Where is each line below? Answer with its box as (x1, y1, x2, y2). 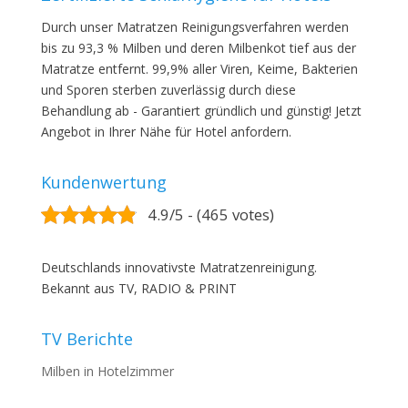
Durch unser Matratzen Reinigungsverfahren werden (40, 18, 349, 36)
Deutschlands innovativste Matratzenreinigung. (40, 259, 317, 276)
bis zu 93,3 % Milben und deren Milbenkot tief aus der (40, 39, 356, 56)
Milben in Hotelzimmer (40, 362, 174, 380)
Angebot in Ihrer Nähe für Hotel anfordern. (40, 123, 291, 140)
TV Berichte (40, 328, 133, 350)
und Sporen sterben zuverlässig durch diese (40, 81, 296, 98)
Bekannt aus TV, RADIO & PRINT (40, 280, 237, 297)
